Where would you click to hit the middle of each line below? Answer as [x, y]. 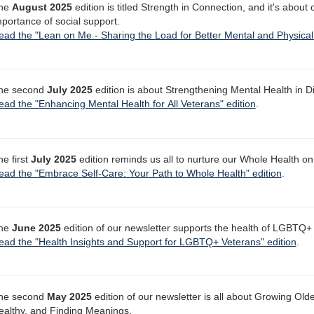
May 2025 [69, 297]
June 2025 [36, 228]
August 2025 [42, 8]
